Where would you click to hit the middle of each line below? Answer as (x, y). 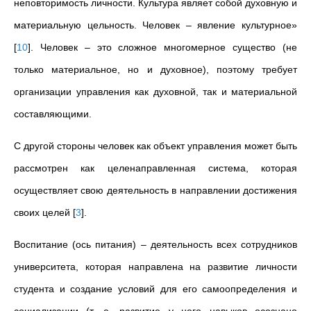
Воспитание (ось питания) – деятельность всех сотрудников (155, 244)
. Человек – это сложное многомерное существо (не (164, 47)
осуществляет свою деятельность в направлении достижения (155, 190)
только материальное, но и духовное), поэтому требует (155, 69)
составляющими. (53, 114)
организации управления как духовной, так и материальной (155, 92)
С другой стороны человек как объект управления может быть (155, 146)
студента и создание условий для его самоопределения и (155, 289)
